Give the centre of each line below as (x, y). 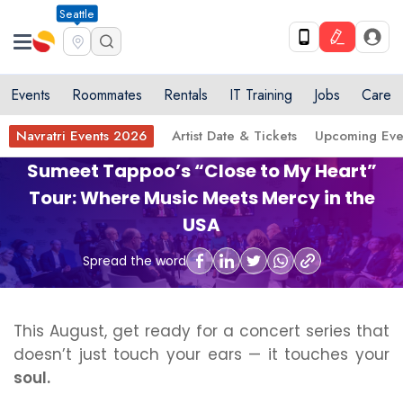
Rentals (186, 95)
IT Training (261, 95)
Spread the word (134, 260)
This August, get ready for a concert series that (201, 331)
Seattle (77, 13)
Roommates (107, 95)
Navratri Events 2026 (81, 136)
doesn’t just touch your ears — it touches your (201, 354)
